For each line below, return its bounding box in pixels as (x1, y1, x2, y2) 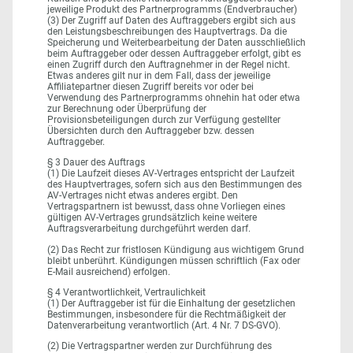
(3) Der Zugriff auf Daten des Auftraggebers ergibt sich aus (47, 15, 295, 27)
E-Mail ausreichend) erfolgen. (47, 266, 170, 277)
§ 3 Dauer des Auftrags (47, 157, 145, 169)
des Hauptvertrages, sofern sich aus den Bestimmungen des (47, 179, 302, 191)
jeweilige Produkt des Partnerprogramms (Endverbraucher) (47, 4, 297, 16)
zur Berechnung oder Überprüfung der (47, 103, 206, 115)
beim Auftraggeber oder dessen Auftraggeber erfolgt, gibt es (47, 48, 301, 60)
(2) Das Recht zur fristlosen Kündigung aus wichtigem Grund (47, 243, 304, 255)
